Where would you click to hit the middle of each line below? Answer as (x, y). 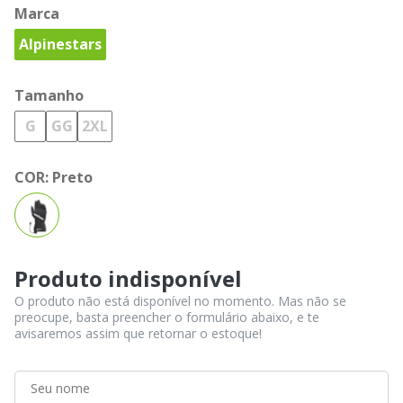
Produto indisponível (128, 278)
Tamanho (49, 95)
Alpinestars (60, 45)
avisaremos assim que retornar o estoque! (138, 333)
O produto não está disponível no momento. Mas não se (180, 300)
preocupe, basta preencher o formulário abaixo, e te (167, 317)
